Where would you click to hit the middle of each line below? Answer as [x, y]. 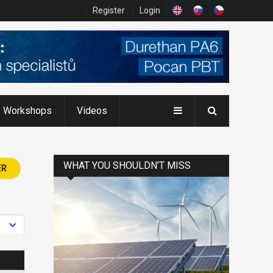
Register [109, 10]
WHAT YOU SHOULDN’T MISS [127, 165]
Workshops [27, 110]
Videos [92, 110]
